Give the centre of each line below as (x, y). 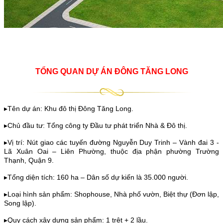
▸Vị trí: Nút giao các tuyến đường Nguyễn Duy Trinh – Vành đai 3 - (111, 143)
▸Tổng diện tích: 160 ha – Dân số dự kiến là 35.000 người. (96, 177)
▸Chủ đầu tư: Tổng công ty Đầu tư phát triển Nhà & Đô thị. (96, 126)
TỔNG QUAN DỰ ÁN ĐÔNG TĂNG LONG (111, 72)
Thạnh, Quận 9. (29, 161)
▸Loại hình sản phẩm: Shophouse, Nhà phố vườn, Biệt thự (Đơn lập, (111, 194)
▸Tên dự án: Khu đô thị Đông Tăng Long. (69, 109)
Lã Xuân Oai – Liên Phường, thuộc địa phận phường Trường (111, 152)
